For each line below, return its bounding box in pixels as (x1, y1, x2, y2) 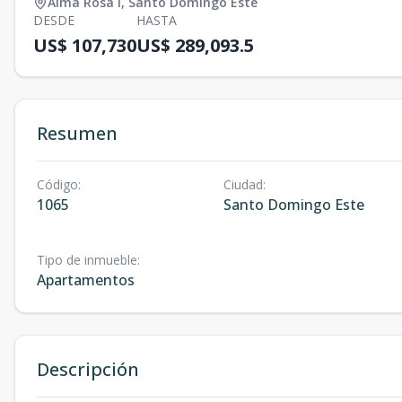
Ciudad (223, 176, 263, 193)
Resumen (37, 121, 118, 145)
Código (37, 176, 78, 193)
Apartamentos (37, 270, 135, 290)
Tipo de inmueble (37, 251, 137, 268)
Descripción (37, 357, 139, 381)
